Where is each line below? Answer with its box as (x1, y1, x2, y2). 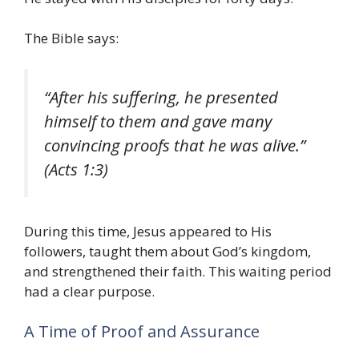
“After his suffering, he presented (44, 85, 278, 108)
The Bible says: (24, 29, 119, 48)
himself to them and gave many (44, 109, 272, 132)
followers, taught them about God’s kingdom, (24, 242, 311, 261)
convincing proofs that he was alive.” (44, 133, 305, 156)
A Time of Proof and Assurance (24, 320, 260, 342)
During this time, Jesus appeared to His (24, 222, 272, 241)
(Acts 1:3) (44, 157, 108, 180)
